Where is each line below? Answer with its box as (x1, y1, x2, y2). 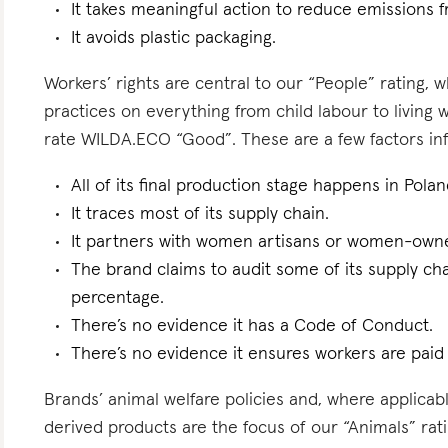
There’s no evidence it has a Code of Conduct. (71, 317, 434, 335)
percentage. (71, 289, 165, 307)
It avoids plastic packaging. (71, 29, 277, 47)
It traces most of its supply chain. (71, 205, 330, 223)
